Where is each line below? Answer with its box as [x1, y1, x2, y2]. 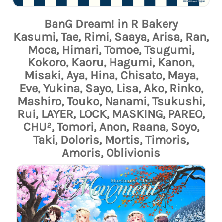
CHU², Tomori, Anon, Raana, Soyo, [23, 119, 199, 134]
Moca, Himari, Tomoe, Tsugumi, [28, 42, 194, 56]
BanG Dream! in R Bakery [44, 16, 178, 31]
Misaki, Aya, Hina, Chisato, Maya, [24, 68, 198, 82]
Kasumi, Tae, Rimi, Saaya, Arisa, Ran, [13, 29, 209, 44]
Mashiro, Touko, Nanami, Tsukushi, [17, 94, 205, 108]
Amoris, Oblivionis [62, 145, 160, 160]
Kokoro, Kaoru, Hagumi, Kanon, [28, 55, 194, 69]
